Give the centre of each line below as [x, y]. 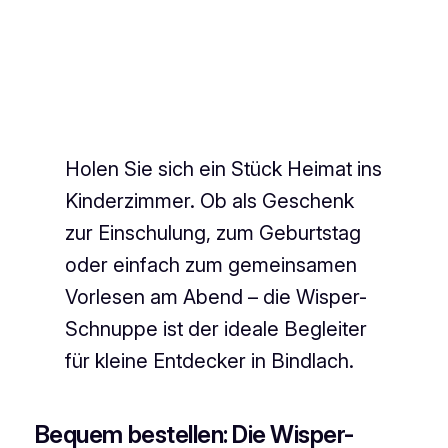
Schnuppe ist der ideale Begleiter [216, 328]
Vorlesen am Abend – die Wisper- [216, 296]
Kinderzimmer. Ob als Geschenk [210, 200]
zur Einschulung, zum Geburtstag [213, 232]
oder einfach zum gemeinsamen [211, 264]
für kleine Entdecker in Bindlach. [210, 360]
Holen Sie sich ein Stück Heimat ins [224, 168]
